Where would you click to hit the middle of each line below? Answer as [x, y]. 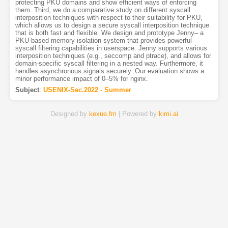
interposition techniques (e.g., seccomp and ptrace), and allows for [113, 56]
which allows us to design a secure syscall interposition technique [112, 25]
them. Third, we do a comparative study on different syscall [103, 10]
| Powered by [137, 114]
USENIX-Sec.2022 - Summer [87, 90]
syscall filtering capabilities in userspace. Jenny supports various [111, 48]
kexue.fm [103, 114]
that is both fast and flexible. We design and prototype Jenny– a [109, 33]
